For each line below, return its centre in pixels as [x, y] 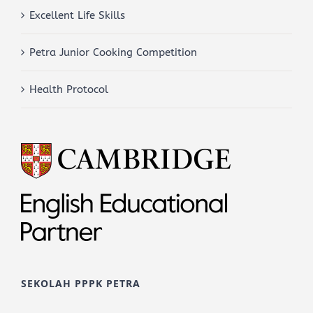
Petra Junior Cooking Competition [113, 53]
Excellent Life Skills [77, 16]
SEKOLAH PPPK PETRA [81, 284]
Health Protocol [69, 90]
